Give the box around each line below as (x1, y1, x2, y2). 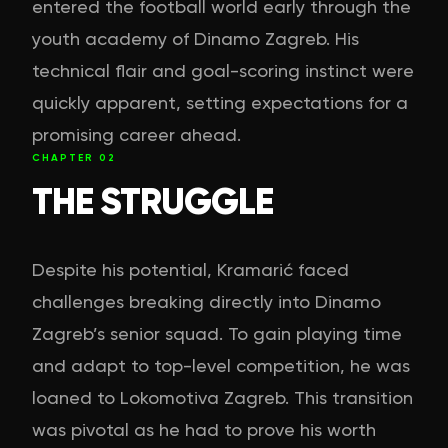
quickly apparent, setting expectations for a (32, 91, 408, 113)
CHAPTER (32, 151, 99, 164)
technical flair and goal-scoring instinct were (32, 59, 414, 81)
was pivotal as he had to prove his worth (32, 418, 376, 440)
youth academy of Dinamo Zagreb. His (32, 27, 359, 49)
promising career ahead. (32, 123, 241, 145)
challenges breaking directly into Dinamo (32, 290, 381, 312)
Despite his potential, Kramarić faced (32, 258, 349, 280)
